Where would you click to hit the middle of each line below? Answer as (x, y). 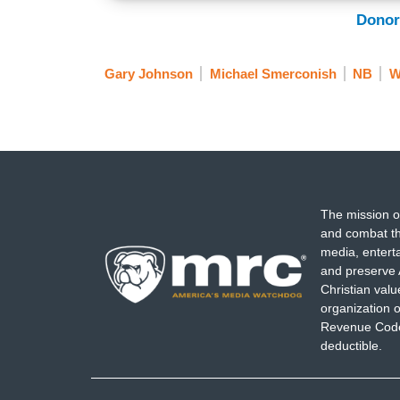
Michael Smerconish (273, 74)
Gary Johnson (149, 74)
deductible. (351, 346)
